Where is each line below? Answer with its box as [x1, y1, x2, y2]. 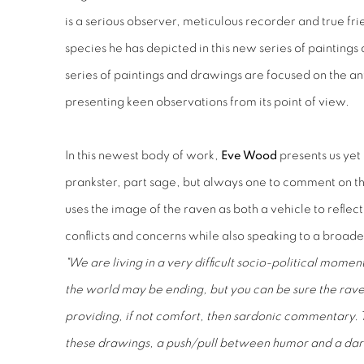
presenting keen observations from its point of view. [65, 96, 349, 109]
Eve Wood [221, 149, 277, 162]
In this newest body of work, [65, 149, 221, 162]
